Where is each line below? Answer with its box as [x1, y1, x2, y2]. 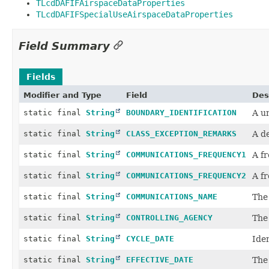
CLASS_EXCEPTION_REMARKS [126, 128, 237, 138]
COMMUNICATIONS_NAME [126, 192, 217, 201]
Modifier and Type [23, 90, 101, 100]
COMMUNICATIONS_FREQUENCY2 [126, 171, 246, 180]
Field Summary [19, 39, 110, 52]
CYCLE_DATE [126, 234, 174, 243]
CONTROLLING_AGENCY [126, 213, 213, 222]
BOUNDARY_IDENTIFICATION [126, 107, 237, 117]
